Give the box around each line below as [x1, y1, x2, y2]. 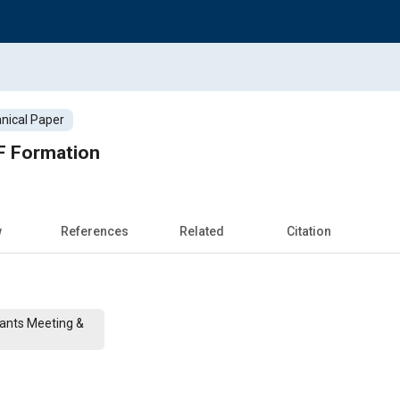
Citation [287, 223, 331, 238]
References [61, 223, 129, 238]
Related [179, 223, 224, 238]
